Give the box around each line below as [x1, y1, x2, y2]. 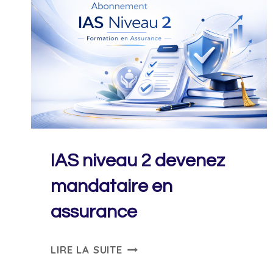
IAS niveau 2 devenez [51, 151, 225, 171]
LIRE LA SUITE [51, 243, 122, 257]
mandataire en [51, 177, 172, 196]
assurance [51, 202, 137, 222]
